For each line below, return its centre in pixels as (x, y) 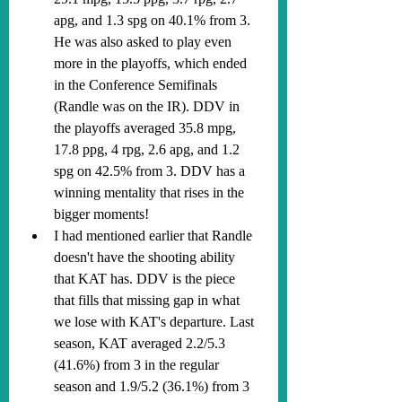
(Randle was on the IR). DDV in (149, 106)
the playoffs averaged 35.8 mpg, (147, 128)
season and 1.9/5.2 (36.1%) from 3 (153, 386)
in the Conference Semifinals (137, 85)
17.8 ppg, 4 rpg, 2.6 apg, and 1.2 (149, 149)
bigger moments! (101, 214)
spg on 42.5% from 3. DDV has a (151, 171)
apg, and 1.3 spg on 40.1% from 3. (154, 20)
